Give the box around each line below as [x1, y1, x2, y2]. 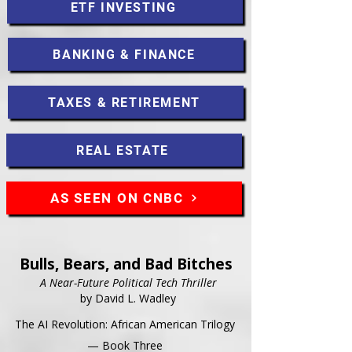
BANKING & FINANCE [53, 46, 196, 62]
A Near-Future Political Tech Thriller [39, 275, 217, 290]
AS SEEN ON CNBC [50, 190, 184, 206]
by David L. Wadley [80, 291, 176, 306]
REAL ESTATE [76, 142, 169, 158]
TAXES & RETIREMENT [48, 94, 200, 110]
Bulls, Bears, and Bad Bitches [19, 254, 233, 274]
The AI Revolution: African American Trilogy [15, 317, 235, 332]
